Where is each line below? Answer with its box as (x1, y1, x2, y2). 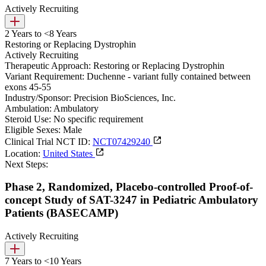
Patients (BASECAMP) (5, 207, 118, 220)
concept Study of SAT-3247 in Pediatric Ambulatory (5, 194, 258, 207)
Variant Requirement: (5, 71, 84, 81)
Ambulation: (5, 103, 52, 113)
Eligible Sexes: (5, 124, 61, 135)
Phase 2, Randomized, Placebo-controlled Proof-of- (5, 180, 253, 194)
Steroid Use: (5, 113, 51, 124)
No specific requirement (53, 113, 143, 124)
